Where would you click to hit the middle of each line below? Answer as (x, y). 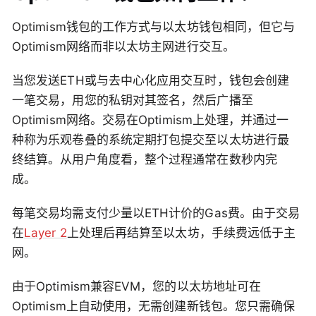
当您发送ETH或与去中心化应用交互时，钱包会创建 (151, 81)
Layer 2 (45, 233)
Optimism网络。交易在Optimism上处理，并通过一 (151, 120)
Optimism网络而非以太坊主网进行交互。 (123, 47)
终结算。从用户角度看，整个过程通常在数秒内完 (145, 160)
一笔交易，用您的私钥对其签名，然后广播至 (133, 101)
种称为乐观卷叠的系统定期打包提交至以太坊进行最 (151, 140)
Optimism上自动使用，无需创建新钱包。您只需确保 (154, 306)
